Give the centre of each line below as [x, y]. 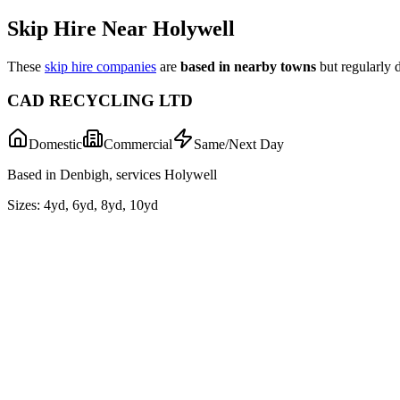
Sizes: [24, 204]
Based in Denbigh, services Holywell [112, 174]
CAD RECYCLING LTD [100, 101]
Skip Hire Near [80, 28]
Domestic [55, 144]
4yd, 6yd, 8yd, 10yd [101, 204]
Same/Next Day [239, 144]
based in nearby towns [248, 66]
